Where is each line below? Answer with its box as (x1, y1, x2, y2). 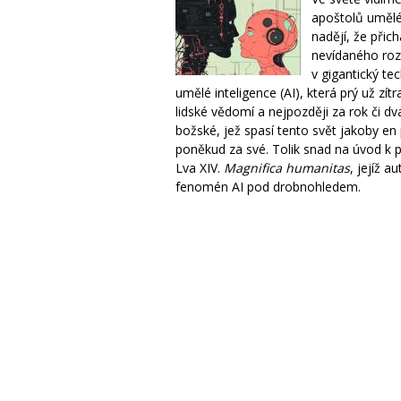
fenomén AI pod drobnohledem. (175, 178, 361, 195)
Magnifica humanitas (224, 159, 350, 176)
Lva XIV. (175, 159, 224, 176)
